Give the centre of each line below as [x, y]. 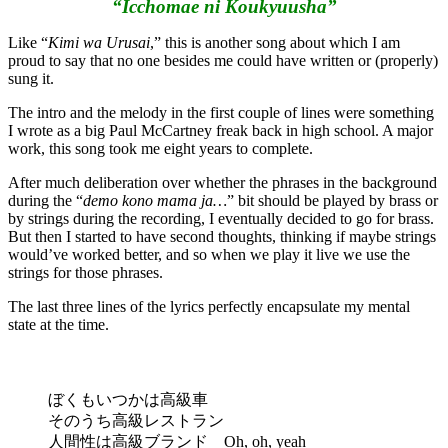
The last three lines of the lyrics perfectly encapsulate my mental [209, 307]
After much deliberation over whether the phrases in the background [222, 183]
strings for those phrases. [85, 273]
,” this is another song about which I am [275, 43]
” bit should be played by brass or [332, 201]
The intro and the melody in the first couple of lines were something [221, 113]
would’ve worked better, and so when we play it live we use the [209, 255]
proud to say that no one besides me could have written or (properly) [223, 61]
